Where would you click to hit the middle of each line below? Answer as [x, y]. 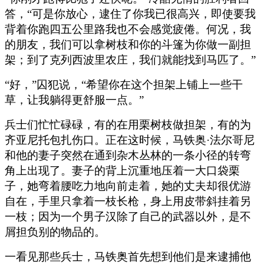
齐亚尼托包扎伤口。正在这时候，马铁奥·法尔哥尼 [130, 140]
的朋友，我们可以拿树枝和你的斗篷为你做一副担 [128, 44]
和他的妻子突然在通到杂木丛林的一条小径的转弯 [128, 155]
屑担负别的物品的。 [55, 232]
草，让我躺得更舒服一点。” [74, 100]
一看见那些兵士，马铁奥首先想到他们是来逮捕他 [128, 256]
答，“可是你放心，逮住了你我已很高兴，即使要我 [130, 14]
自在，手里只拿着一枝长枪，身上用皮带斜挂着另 [128, 201]
